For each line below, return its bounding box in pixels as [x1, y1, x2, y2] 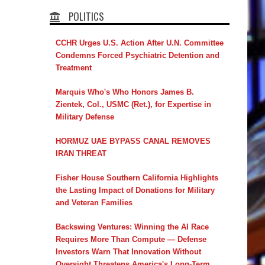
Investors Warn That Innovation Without [55, 247, 201, 256]
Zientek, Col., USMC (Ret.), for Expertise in [55, 99, 211, 109]
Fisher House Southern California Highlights [55, 173, 218, 182]
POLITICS [68, 8, 104, 24]
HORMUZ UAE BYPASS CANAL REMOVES [55, 136, 211, 146]
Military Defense [55, 112, 114, 121]
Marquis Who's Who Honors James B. [55, 87, 194, 96]
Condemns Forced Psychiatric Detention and [55, 50, 219, 60]
